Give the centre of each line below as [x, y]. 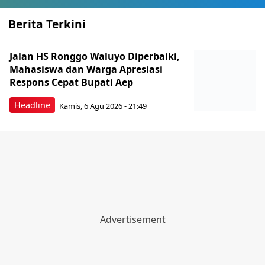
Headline [32, 105]
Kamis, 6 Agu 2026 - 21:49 [103, 106]
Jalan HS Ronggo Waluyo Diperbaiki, [95, 56]
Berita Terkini [47, 24]
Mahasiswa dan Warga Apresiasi [86, 70]
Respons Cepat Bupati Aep [71, 83]
